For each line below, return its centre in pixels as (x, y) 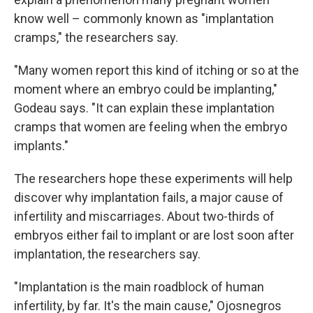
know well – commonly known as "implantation (144, 18)
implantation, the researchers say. (107, 254)
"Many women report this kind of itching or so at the (156, 70)
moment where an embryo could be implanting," (146, 89)
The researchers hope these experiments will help (153, 178)
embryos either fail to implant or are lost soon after (154, 235)
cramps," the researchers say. (96, 37)
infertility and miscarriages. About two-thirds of (144, 216)
